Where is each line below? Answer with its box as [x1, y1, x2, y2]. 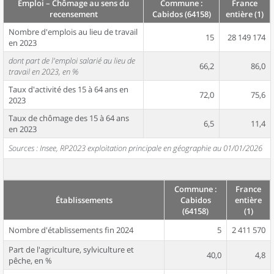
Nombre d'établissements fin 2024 [9, 224, 133, 235]
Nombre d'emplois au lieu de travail [9, 26, 138, 37]
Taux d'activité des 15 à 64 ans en [9, 84, 128, 95]
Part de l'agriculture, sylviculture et [9, 244, 134, 255]
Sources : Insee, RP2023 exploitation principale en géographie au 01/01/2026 [9, 143, 262, 154]
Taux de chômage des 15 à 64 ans [9, 113, 129, 124]
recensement [49, 9, 98, 20]
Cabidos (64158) [152, 9, 211, 20]
